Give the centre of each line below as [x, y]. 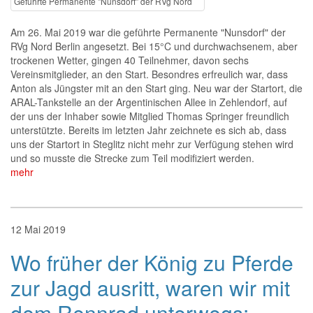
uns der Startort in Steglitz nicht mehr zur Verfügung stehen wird [152, 144]
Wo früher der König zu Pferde [152, 262]
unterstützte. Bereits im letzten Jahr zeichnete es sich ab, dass [148, 130]
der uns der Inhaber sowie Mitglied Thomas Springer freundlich [150, 116]
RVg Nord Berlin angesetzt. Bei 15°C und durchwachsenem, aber [154, 46]
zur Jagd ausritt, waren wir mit [150, 287]
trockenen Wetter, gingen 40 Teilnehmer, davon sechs [130, 60]
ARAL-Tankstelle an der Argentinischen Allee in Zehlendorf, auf [149, 102]
